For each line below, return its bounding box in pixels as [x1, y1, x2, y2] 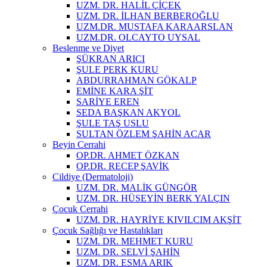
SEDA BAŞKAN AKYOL [76, 107, 181, 117]
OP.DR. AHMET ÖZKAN [76, 150, 179, 160]
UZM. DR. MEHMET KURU [76, 235, 193, 246]
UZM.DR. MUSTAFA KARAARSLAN [76, 21, 233, 32]
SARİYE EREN [76, 96, 139, 107]
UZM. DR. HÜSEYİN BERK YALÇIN [76, 193, 230, 203]
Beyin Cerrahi [52, 139, 105, 150]
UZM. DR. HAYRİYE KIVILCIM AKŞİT [76, 214, 241, 225]
